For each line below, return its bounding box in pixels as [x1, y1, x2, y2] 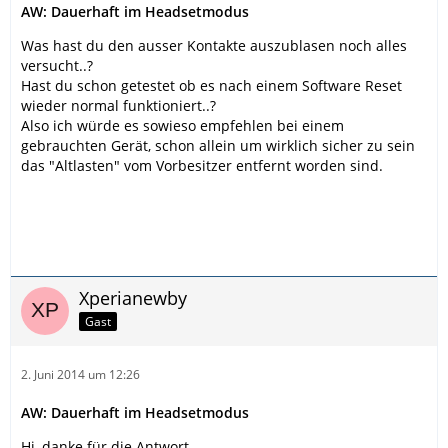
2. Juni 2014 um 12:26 [21, 366, 140, 383]
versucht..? [21, 56, 93, 75]
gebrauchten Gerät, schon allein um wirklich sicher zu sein [21, 136, 415, 155]
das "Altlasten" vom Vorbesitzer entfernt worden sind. [21, 156, 383, 175]
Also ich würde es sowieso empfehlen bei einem [21, 116, 344, 135]
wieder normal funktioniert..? [21, 96, 216, 115]
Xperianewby [79, 286, 187, 310]
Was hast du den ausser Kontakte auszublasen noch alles [21, 36, 407, 55]
